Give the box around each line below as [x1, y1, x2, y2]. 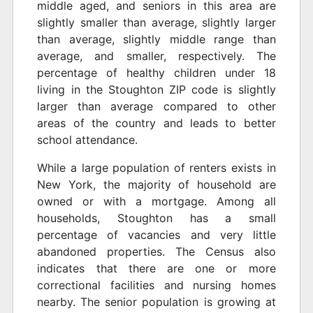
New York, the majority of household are [37, 177, 276, 192]
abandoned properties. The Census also [37, 245, 276, 259]
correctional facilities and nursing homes [37, 278, 276, 293]
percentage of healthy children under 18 [37, 66, 276, 80]
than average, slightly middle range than [37, 32, 276, 47]
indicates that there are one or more [37, 261, 276, 276]
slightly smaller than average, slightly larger [37, 15, 276, 30]
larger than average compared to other [37, 99, 276, 114]
